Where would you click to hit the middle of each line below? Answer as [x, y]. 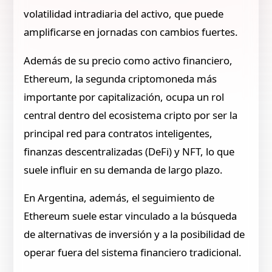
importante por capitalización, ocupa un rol [124, 97]
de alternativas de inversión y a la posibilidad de [134, 234]
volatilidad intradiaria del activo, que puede [124, 13]
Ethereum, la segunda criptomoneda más [121, 78]
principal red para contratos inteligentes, [118, 133]
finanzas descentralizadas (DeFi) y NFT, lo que [129, 151]
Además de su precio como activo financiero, [128, 60]
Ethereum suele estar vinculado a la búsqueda [131, 216]
